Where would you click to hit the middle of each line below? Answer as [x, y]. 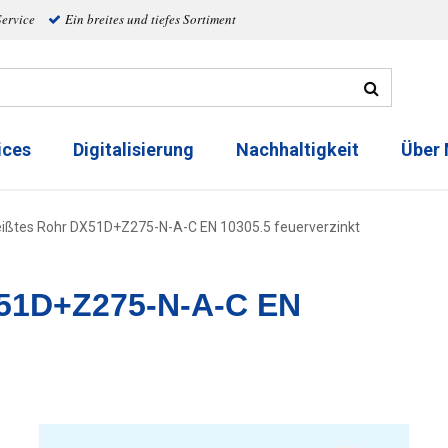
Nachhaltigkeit [297, 150]
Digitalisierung [133, 150]
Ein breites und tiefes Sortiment [150, 19]
